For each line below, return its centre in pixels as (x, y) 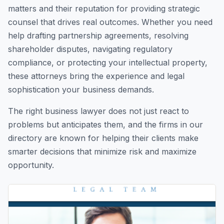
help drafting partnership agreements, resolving (98, 35)
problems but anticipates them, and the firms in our (105, 124)
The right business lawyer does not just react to (98, 111)
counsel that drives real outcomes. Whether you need (110, 22)
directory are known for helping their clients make (103, 138)
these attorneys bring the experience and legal (96, 76)
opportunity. (31, 165)
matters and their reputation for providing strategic (104, 8)
